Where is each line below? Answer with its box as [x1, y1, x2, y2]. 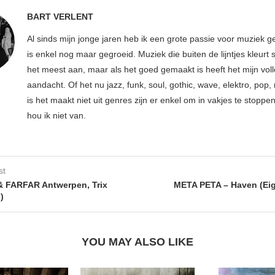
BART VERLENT [27, 11, 93, 21]
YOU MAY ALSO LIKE [82, 235, 193, 248]
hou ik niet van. [27, 110, 86, 120]
